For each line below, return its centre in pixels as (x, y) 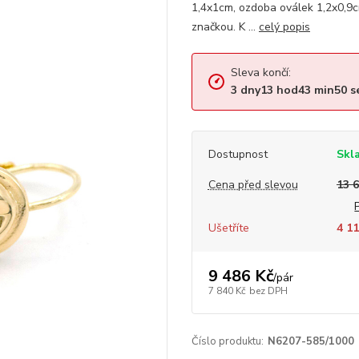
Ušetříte (228, 228)
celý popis (284, 26)
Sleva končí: (260, 72)
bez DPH (268, 291)
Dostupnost (238, 154)
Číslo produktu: (227, 341)
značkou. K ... (225, 26)
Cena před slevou (253, 184)
